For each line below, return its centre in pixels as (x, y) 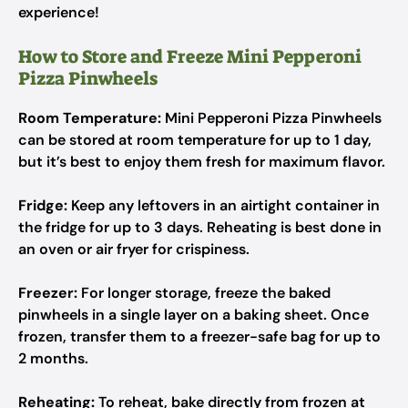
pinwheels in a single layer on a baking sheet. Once (194, 315)
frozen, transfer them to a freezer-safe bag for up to (199, 337)
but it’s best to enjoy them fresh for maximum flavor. (202, 162)
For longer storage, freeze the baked (204, 293)
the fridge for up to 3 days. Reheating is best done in (200, 227)
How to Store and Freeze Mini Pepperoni (190, 56)
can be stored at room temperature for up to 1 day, (195, 140)
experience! (59, 12)
